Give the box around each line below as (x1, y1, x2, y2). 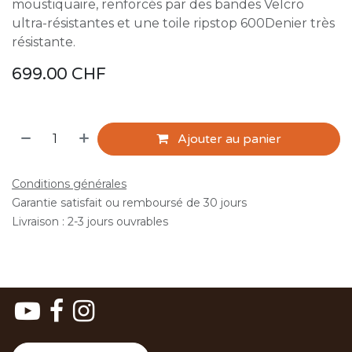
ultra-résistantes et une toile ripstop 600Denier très (12, 16, 335, 31)
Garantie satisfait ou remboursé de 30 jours (12, 196, 247, 210)
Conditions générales (12, 177, 126, 191)
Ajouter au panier (174, 131, 282, 147)
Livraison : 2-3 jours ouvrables (12, 214, 168, 229)
